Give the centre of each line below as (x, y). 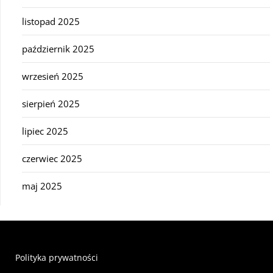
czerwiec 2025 (52, 158)
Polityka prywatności (57, 257)
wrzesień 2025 (53, 76)
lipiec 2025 (45, 131)
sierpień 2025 (51, 103)
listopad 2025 (51, 21)
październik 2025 (58, 48)
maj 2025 (42, 186)
